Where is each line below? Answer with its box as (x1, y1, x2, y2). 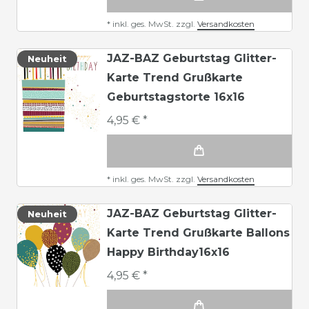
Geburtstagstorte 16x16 (107, 90, 245, 103)
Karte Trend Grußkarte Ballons (107, 226, 290, 239)
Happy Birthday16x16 (107, 245, 230, 259)
